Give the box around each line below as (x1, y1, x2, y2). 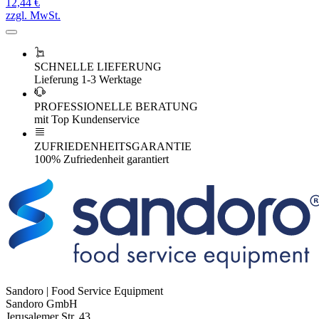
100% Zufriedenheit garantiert (34, 152, 169, 165)
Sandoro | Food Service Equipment (6, 284, 163, 297)
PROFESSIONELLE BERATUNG (34, 100, 198, 113)
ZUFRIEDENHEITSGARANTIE (34, 140, 192, 152)
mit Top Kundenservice (34, 113, 140, 125)
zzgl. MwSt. (6, 9, 61, 21)
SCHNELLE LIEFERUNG (34, 60, 162, 73)
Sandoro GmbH (6, 297, 78, 310)
